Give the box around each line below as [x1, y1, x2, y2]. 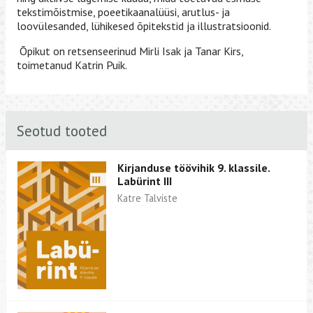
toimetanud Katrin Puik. [17, 58, 127, 73]
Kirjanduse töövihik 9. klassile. [117, 161, 270, 175]
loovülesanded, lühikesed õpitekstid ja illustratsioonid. [17, 19, 271, 34]
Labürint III [117, 174, 173, 189]
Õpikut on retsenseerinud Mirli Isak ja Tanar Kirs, [17, 44, 243, 59]
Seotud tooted [17, 121, 107, 140]
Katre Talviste [117, 191, 178, 205]
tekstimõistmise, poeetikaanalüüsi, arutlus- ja [17, 5, 230, 20]
